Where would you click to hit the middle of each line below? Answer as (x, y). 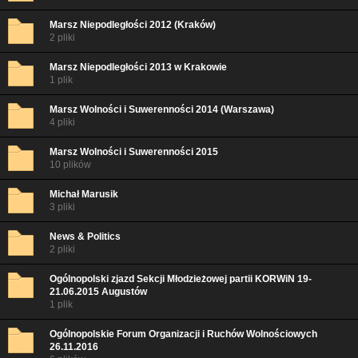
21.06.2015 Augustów (98, 292)
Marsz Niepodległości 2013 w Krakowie (138, 67)
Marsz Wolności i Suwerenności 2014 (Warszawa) (162, 109)
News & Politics (85, 237)
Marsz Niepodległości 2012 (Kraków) (133, 25)
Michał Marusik (84, 194)
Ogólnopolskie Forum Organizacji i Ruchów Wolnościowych (183, 334)
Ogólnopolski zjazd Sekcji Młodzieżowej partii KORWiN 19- (181, 279)
